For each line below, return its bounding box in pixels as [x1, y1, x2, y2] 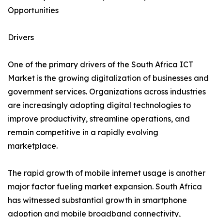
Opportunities [8, 5, 59, 15]
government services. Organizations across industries [8, 87, 206, 97]
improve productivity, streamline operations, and [8, 114, 190, 124]
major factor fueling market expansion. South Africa [8, 182, 202, 192]
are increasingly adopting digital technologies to [8, 100, 191, 110]
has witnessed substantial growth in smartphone [8, 195, 187, 205]
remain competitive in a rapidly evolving [8, 127, 158, 138]
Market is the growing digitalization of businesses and [8, 73, 209, 83]
